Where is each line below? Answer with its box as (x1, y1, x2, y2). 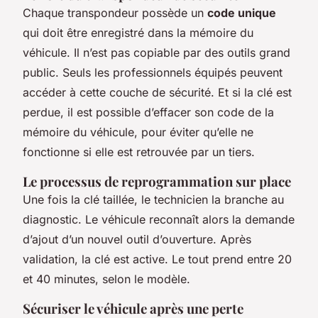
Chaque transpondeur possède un (23, 6, 207, 20)
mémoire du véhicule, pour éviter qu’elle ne (23, 125, 253, 139)
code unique (207, 6, 276, 20)
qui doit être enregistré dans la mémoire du (23, 26, 253, 40)
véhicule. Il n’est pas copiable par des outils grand (23, 45, 290, 60)
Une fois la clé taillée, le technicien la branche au (23, 192, 284, 207)
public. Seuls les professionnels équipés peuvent (23, 65, 283, 79)
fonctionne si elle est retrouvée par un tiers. (23, 145, 255, 159)
